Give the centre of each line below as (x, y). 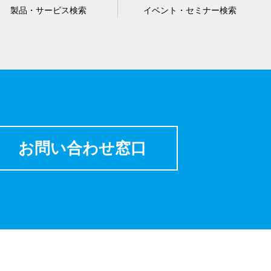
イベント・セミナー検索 (190, 10)
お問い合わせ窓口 (82, 148)
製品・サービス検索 (48, 10)
